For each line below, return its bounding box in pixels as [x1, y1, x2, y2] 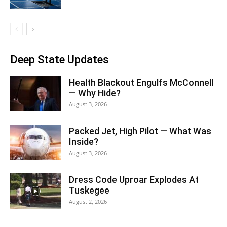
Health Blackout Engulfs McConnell [69, 77, 213, 88]
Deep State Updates [10, 53, 109, 66]
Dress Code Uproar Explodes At [69, 174, 199, 185]
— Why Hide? [69, 88, 121, 98]
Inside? [69, 136, 98, 147]
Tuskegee [69, 185, 109, 196]
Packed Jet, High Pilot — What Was [69, 126, 211, 136]
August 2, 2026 [69, 198, 107, 205]
